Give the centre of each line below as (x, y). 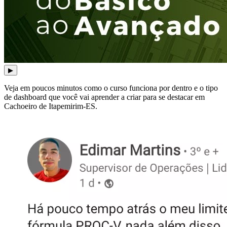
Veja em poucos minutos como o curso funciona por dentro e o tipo (111, 88)
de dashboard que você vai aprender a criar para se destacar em (104, 97)
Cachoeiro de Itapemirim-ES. (51, 106)
